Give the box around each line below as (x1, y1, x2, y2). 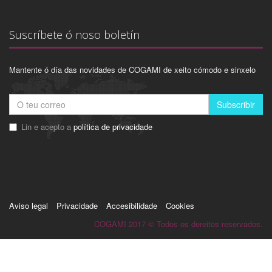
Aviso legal (9, 200, 48, 212)
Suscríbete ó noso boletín (9, 27, 140, 42)
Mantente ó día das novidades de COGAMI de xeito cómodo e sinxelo (9, 64, 256, 76)
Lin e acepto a (21, 121, 73, 133)
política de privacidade (73, 121, 152, 133)
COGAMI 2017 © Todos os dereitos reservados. (94, 218, 263, 230)
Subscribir (217, 98, 255, 111)
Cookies (166, 200, 194, 212)
